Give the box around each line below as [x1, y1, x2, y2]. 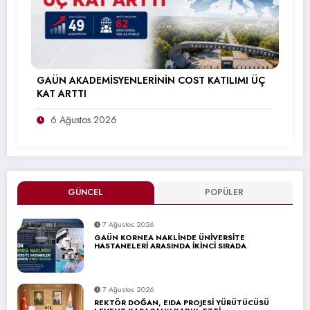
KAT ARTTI [37, 86, 86, 100]
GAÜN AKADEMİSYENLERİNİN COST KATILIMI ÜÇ [37, 73, 265, 87]
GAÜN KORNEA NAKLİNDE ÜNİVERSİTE [94, 231, 245, 243]
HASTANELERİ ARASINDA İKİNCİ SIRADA [94, 239, 246, 251]
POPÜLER [205, 185, 244, 199]
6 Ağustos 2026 [51, 112, 117, 127]
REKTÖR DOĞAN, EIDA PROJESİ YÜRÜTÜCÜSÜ [94, 296, 269, 308]
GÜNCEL [68, 185, 104, 199]
